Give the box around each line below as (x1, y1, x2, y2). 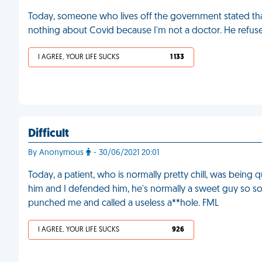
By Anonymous (28, 149, 86, 157)
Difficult (28, 128, 69, 140)
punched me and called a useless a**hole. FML (28, 199, 219, 208)
